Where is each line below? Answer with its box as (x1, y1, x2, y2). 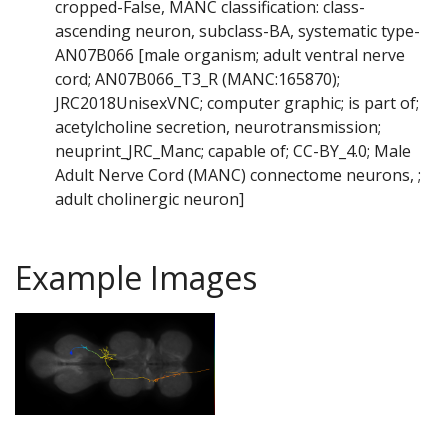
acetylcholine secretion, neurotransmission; (55, 116, 381, 139)
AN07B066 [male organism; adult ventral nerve (55, 44, 405, 67)
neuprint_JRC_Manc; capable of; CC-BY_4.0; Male (55, 140, 411, 163)
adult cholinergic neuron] (55, 188, 244, 211)
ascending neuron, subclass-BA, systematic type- (55, 20, 420, 43)
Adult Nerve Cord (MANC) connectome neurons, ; (55, 164, 421, 187)
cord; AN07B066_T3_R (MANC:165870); (55, 68, 340, 91)
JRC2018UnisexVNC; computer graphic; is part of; (55, 92, 419, 115)
